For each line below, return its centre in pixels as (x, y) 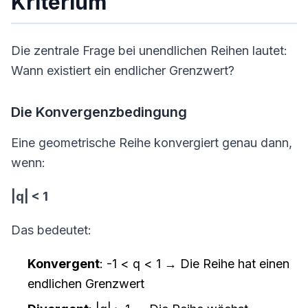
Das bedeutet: (51, 230)
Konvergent (64, 264)
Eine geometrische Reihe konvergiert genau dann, (152, 143)
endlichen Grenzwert (86, 284)
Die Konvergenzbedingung (99, 112)
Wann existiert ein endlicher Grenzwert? (123, 70)
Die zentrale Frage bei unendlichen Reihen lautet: (149, 51)
